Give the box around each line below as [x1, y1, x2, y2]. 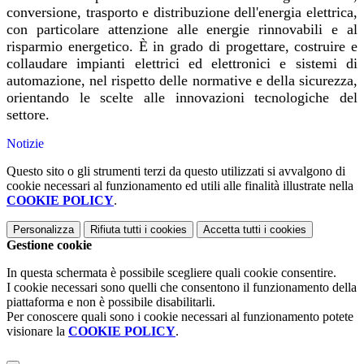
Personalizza [13, 223, 74, 236]
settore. [6, 106, 50, 123]
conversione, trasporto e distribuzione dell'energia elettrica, [6, 4, 357, 21]
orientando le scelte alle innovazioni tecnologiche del [6, 89, 357, 106]
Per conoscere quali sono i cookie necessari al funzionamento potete [6, 310, 353, 324]
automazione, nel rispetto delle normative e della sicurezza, [6, 72, 357, 89]
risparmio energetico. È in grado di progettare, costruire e [6, 38, 357, 55]
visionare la [6, 324, 68, 339]
